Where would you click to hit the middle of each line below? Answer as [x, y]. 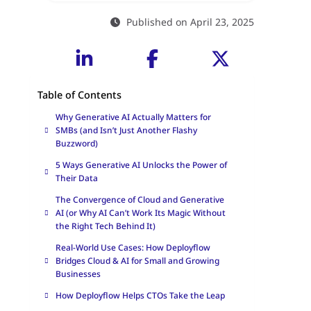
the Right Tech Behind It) [106, 226]
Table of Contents [79, 95]
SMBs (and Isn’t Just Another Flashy [126, 131]
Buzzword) [77, 144]
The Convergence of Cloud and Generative [140, 200]
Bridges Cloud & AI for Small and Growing [137, 261]
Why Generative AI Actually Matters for [133, 117]
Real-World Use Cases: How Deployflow [133, 248]
